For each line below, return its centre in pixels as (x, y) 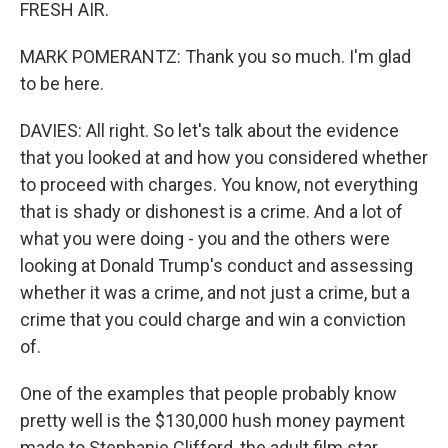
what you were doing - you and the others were (205, 238)
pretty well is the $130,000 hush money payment (212, 420)
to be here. (62, 83)
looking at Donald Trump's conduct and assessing (216, 265)
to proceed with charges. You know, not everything (219, 184)
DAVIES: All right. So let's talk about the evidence (209, 130)
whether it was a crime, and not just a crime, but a (215, 292)
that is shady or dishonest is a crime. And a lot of (211, 211)
